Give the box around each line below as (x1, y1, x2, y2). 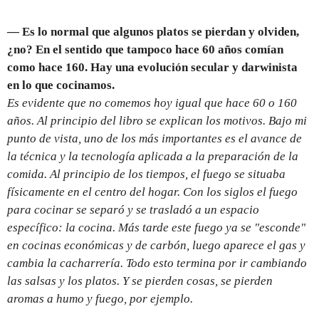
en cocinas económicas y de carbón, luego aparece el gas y (7, 239, 305, 253)
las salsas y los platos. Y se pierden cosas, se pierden (7, 274, 273, 288)
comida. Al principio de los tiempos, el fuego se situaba (7, 167, 286, 182)
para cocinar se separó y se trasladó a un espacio (7, 203, 259, 217)
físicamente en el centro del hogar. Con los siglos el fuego (7, 185, 298, 199)
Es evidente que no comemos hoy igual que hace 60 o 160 (7, 96, 297, 110)
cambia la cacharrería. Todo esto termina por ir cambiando (7, 256, 307, 271)
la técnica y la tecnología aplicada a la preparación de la (7, 150, 298, 164)
